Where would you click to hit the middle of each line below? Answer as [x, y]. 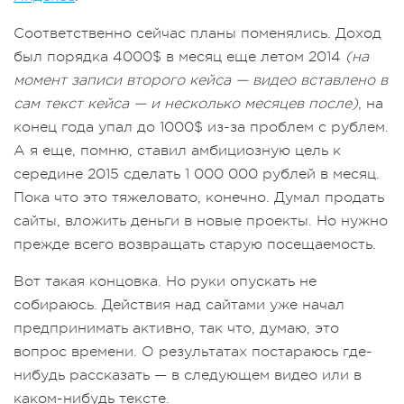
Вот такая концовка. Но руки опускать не [165, 281]
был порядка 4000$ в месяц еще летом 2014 [179, 56]
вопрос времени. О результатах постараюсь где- [193, 351]
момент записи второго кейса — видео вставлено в [201, 80]
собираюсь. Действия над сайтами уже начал [179, 304]
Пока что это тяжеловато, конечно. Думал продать [199, 197]
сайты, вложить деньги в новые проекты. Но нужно [201, 220]
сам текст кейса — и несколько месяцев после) [186, 103]
